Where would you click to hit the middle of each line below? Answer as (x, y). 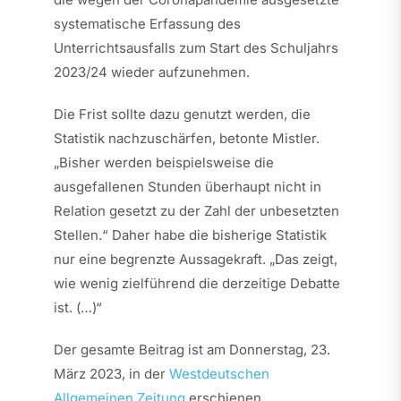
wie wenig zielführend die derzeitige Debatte (196, 283)
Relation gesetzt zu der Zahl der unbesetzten (196, 210)
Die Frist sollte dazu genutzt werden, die (182, 114)
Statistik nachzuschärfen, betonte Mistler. (186, 138)
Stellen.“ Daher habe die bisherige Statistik (190, 235)
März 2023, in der (111, 373)
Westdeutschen (219, 373)
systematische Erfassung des (147, 23)
